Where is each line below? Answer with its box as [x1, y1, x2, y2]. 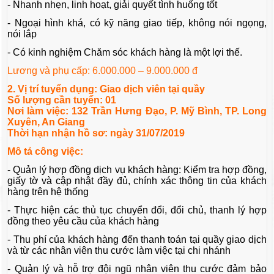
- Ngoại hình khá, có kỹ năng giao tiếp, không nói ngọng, [7, 18, 267, 29]
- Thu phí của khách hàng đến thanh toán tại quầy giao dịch [7, 234, 267, 245]
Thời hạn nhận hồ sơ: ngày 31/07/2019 [7, 128, 185, 139]
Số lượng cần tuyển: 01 [7, 95, 117, 106]
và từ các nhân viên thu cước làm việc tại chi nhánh [7, 245, 231, 256]
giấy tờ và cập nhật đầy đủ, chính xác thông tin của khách [7, 176, 267, 187]
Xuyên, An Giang [7, 117, 86, 128]
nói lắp [7, 29, 37, 40]
